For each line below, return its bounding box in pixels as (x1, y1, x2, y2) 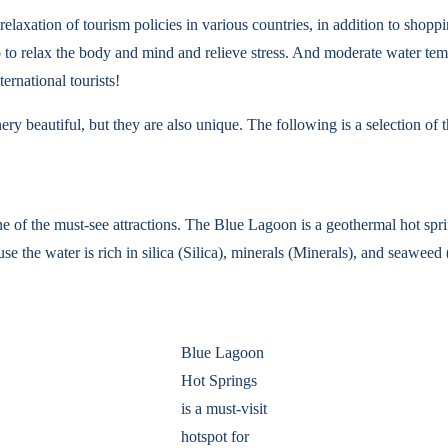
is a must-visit (181, 400, 267, 417)
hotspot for (181, 428, 249, 445)
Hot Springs (181, 372, 257, 389)
